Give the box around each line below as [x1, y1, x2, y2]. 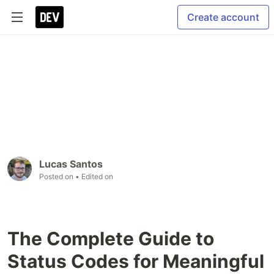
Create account [187, 11, 259, 23]
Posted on [39, 172, 75, 182]
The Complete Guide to [7, 228, 214, 250]
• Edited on [75, 172, 113, 182]
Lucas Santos [39, 158, 103, 171]
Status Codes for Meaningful [7, 250, 264, 273]
